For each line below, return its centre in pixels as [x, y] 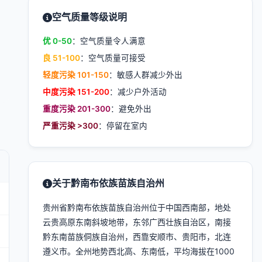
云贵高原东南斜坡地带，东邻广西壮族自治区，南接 [137, 222]
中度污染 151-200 [76, 92]
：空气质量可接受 [113, 58]
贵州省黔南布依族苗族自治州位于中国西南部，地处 [137, 207]
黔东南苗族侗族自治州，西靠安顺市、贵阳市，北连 [137, 237]
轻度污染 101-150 [76, 75]
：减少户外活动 [138, 92]
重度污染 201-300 [77, 109]
